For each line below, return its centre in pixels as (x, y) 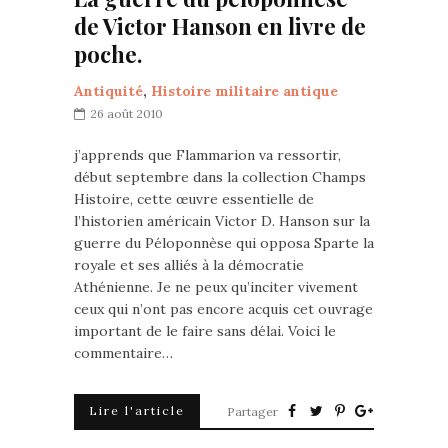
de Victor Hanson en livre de (220, 26)
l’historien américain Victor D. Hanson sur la (222, 221)
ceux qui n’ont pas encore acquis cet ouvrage (223, 309)
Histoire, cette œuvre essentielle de (194, 199)
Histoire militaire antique (244, 91)
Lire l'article (137, 410)
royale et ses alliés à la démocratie (189, 265)
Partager (252, 411)
